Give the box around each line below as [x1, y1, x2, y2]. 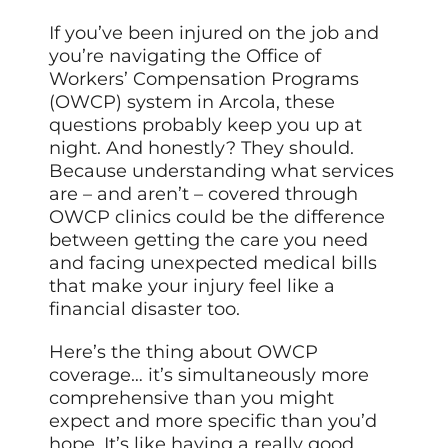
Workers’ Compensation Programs [49, 67, 360, 90]
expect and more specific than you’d [49, 409, 378, 432]
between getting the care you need [49, 228, 369, 251]
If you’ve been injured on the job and [49, 21, 380, 44]
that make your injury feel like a [49, 274, 336, 297]
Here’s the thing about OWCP [49, 340, 319, 363]
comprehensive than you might [49, 386, 335, 409]
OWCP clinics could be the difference [49, 205, 386, 228]
